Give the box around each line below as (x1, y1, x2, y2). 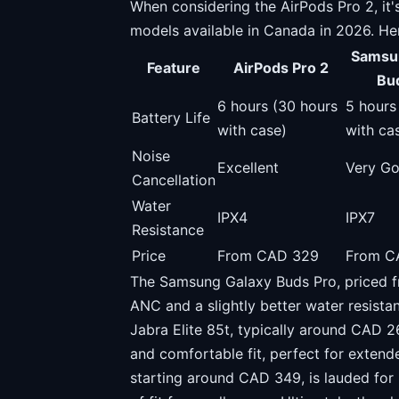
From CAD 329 (217, 247, 319, 265)
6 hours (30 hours (217, 97, 338, 115)
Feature (147, 59, 200, 77)
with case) (217, 121, 287, 139)
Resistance (132, 221, 204, 239)
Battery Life (132, 109, 210, 126)
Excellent (217, 159, 279, 176)
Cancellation (132, 171, 216, 189)
